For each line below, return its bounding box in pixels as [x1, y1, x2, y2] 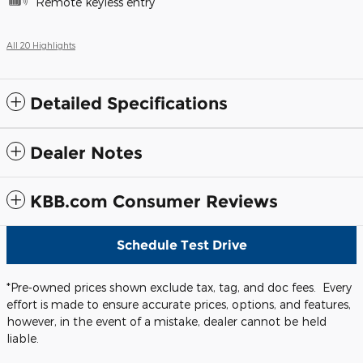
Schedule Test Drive [116, 237, 247, 253]
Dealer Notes [30, 142, 143, 163]
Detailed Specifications [30, 92, 228, 113]
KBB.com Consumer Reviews [30, 190, 278, 211]
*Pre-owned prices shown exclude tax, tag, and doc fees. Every [6, 280, 352, 294]
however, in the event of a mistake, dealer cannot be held [6, 314, 327, 328]
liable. [6, 331, 39, 345]
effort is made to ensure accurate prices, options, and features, [6, 297, 351, 311]
